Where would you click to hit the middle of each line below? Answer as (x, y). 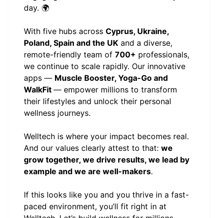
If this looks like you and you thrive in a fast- (106, 195)
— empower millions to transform (115, 90)
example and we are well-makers (87, 171)
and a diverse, (145, 43)
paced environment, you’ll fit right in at (95, 206)
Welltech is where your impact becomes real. (106, 136)
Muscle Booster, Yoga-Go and (111, 78)
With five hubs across (65, 31)
